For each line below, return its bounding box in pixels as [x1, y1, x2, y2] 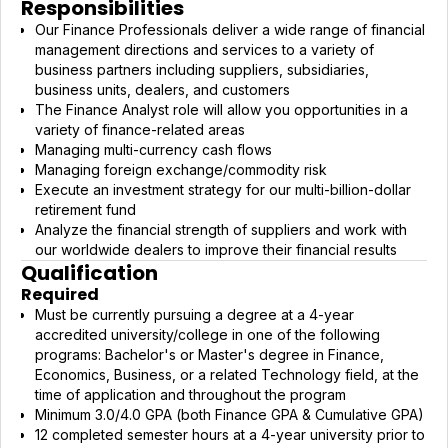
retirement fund [35, 201, 136, 218]
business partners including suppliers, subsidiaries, [35, 61, 369, 78]
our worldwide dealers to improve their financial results [35, 241, 397, 258]
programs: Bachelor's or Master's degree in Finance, [35, 345, 384, 363]
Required [21, 282, 99, 306]
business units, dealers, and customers [35, 81, 290, 98]
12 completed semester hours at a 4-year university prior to [35, 425, 425, 443]
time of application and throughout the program [35, 385, 346, 403]
